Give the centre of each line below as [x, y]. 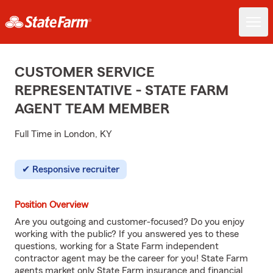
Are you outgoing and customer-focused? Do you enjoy [129, 222]
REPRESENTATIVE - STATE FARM [122, 91]
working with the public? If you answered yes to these [127, 234]
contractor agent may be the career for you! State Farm [131, 258]
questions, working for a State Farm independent [117, 246]
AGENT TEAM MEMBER [92, 109]
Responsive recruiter [76, 169]
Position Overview [51, 205]
